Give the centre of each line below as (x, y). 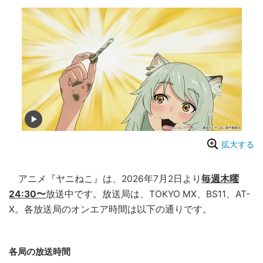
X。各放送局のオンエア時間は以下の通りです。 (110, 210)
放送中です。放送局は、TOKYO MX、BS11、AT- (148, 194)
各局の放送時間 (40, 252)
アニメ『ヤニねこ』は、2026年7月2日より (105, 179)
